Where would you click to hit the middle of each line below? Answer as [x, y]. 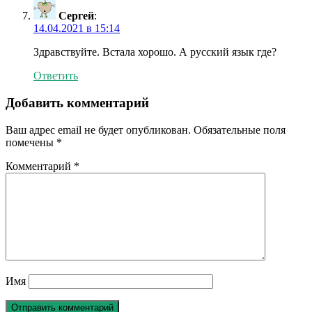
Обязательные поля [240, 130]
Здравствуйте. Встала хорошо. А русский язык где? [155, 52]
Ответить [56, 76]
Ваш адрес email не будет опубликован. [98, 130]
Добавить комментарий [77, 103]
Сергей [76, 16]
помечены [31, 142]
